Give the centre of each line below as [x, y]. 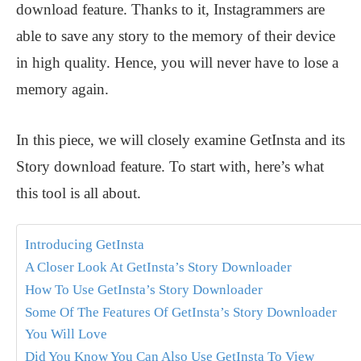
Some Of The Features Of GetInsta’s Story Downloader [181, 313]
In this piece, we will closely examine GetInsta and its [180, 140]
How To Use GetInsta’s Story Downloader [144, 290]
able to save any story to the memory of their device [176, 36]
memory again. [62, 89]
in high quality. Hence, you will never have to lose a [177, 63]
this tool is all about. [79, 193]
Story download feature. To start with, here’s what [170, 167]
